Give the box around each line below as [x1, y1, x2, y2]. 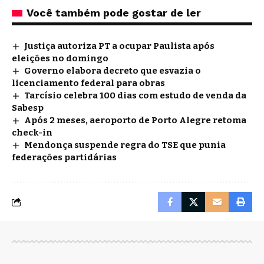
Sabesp [12, 102, 44, 113]
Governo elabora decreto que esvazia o [24, 65, 202, 76]
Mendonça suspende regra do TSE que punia [24, 139, 226, 150]
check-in [12, 127, 52, 138]
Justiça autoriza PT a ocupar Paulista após [24, 40, 215, 51]
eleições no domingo [12, 52, 108, 64]
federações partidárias [12, 151, 117, 163]
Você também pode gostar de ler [27, 6, 201, 19]
